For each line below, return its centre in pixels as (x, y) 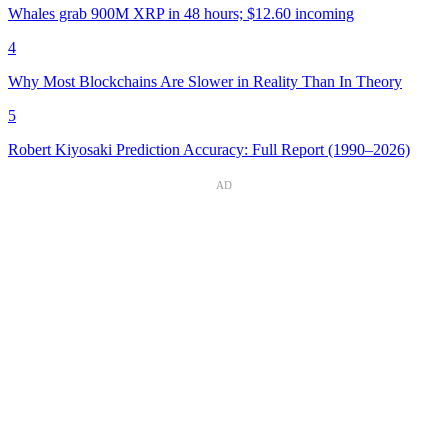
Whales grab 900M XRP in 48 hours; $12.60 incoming (181, 13)
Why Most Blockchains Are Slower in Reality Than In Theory (205, 81)
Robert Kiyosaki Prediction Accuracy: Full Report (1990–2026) (209, 149)
